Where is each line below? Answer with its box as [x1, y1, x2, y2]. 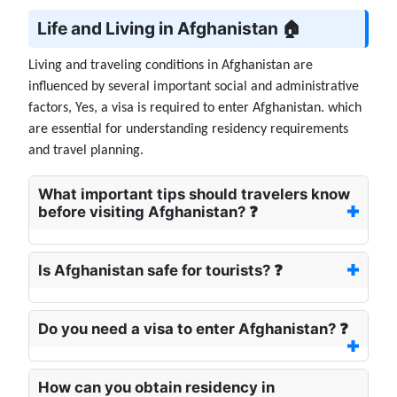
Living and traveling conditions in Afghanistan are [28, 58, 313, 74]
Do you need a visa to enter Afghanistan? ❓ [38, 320, 348, 339]
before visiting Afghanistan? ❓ [38, 203, 258, 222]
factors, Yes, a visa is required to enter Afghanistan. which [28, 101, 362, 116]
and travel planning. [28, 144, 144, 159]
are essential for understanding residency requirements [28, 122, 348, 137]
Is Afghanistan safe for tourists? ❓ [38, 261, 283, 280]
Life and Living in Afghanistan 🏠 [37, 18, 301, 40]
